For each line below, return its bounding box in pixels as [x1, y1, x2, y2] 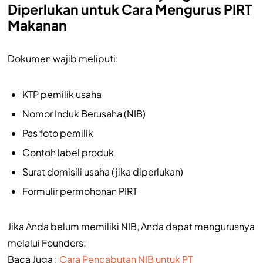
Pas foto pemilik [22, 126, 93, 139]
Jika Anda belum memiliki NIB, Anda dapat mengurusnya [7, 220, 255, 232]
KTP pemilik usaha [22, 87, 102, 100]
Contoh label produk [22, 146, 114, 159]
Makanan [7, 16, 67, 33]
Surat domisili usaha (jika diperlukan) [22, 165, 183, 178]
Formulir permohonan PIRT [22, 184, 137, 197]
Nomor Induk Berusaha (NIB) [22, 107, 146, 120]
